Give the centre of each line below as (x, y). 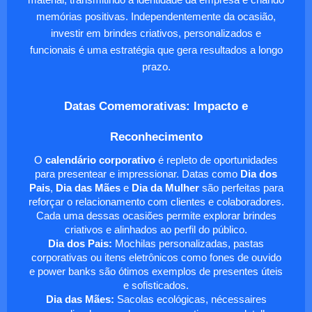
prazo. (156, 67)
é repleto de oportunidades (217, 161)
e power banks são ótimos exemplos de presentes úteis (156, 272)
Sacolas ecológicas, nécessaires (190, 300)
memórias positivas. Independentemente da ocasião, (156, 17)
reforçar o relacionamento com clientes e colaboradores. (156, 202)
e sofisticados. (156, 286)
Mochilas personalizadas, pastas (188, 244)
